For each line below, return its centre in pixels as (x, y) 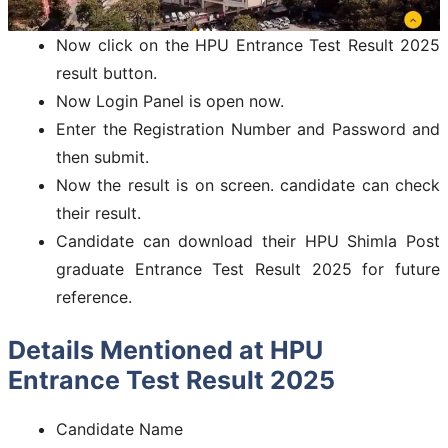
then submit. (102, 156)
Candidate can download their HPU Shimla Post (248, 240)
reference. (94, 296)
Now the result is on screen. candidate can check (248, 184)
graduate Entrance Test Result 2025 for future (248, 268)
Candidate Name (119, 428)
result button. (106, 72)
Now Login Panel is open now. (170, 100)
